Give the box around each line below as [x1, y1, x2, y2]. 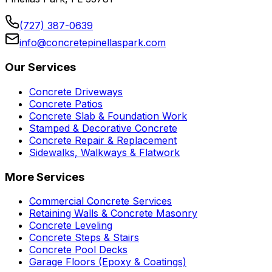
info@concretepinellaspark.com [19, 36, 166, 49]
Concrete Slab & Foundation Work [29, 109, 187, 122]
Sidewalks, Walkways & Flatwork [29, 146, 180, 158]
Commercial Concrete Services [29, 195, 172, 208]
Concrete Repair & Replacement [29, 134, 177, 146]
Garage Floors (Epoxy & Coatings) [29, 256, 186, 268]
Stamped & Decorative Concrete [29, 121, 177, 134]
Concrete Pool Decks [29, 243, 127, 256]
